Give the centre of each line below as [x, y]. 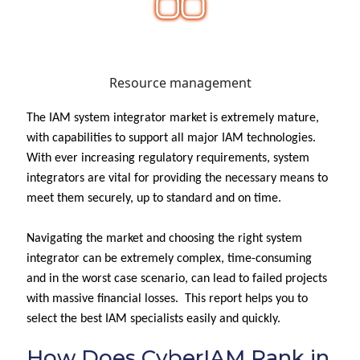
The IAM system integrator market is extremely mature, [173, 118]
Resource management [180, 83]
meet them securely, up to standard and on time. [154, 198]
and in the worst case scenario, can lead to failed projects [177, 279]
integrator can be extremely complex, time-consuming [169, 259]
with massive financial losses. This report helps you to [167, 299]
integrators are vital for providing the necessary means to [177, 178]
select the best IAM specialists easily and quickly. [153, 319]
